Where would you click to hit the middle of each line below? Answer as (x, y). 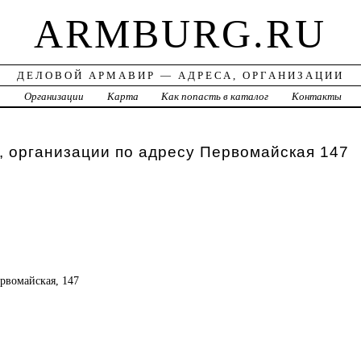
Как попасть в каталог (215, 97)
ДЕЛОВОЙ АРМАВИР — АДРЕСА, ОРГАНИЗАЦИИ (180, 76)
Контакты (317, 97)
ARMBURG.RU (180, 34)
